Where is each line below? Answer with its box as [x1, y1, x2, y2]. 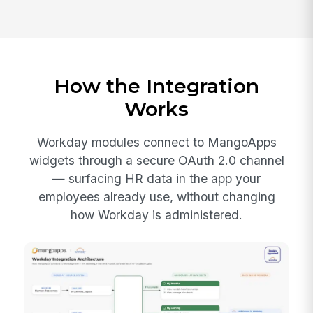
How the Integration [54, 74, 259, 99]
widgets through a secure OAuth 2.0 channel [29, 153, 284, 168]
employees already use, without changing [38, 189, 275, 204]
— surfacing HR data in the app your [52, 171, 261, 186]
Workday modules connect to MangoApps [36, 135, 277, 150]
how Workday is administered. [71, 208, 242, 222]
